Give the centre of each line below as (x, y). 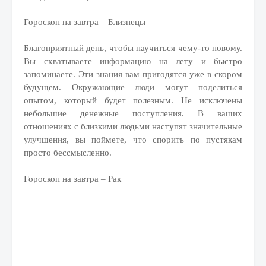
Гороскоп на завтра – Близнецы (85, 22)
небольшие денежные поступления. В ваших (133, 113)
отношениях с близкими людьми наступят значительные (133, 126)
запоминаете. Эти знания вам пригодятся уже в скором (133, 74)
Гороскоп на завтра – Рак (72, 179)
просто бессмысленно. (68, 153)
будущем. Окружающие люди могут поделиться (133, 87)
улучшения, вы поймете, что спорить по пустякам (133, 140)
